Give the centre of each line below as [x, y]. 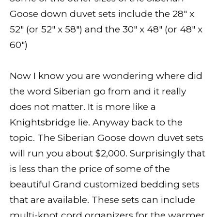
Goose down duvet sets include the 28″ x [102, 14]
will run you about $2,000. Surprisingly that [108, 154]
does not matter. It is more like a [83, 107]
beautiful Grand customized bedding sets [105, 185]
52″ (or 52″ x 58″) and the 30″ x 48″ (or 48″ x [106, 29]
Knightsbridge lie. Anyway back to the [96, 123]
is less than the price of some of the [90, 169]
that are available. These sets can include [102, 200]
